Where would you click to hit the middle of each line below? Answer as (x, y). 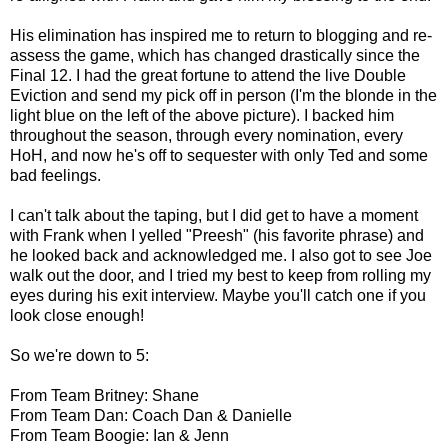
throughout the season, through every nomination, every (206, 135)
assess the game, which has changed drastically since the (215, 55)
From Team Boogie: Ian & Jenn (119, 435)
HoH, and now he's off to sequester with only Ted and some (219, 155)
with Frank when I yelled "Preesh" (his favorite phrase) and (217, 235)
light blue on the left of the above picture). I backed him (202, 115)
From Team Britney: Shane (104, 395)
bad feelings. (55, 175)
